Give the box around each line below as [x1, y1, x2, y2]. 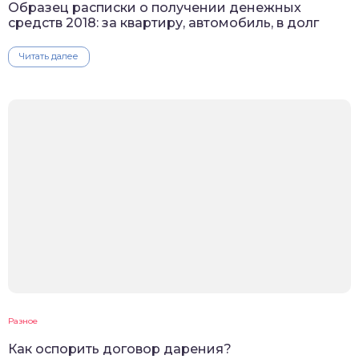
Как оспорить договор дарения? [8, 341, 232, 357]
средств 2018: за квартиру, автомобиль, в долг [8, 15, 319, 31]
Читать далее [19, 50, 79, 63]
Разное [8, 316, 38, 327]
